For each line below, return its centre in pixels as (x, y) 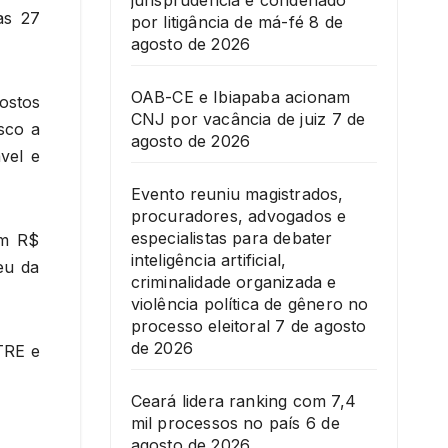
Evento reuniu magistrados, (237, 194)
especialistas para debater (231, 238)
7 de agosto (321, 326)
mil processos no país (215, 423)
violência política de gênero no (249, 304)
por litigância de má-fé (217, 22)
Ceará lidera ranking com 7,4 (243, 401)
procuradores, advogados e (238, 216)
